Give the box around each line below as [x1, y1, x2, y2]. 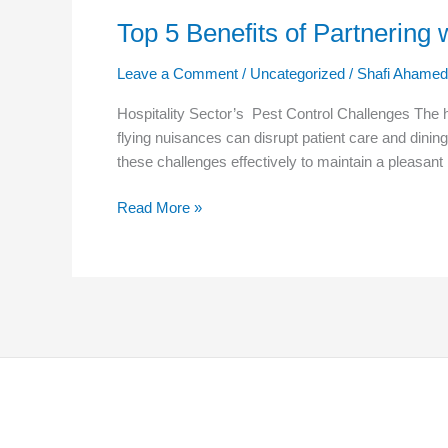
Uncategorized [250, 64, 345, 82]
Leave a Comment [117, 64, 238, 82]
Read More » [117, 199, 202, 217]
